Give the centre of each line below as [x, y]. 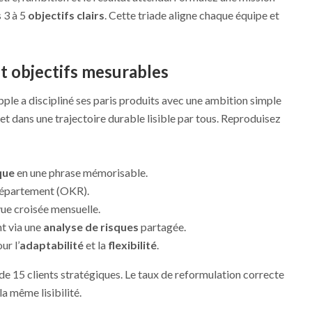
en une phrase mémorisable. [81, 172]
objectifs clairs [66, 15]
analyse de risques [91, 226]
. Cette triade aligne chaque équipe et [192, 15]
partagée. [162, 226]
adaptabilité [51, 244]
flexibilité [132, 244]
